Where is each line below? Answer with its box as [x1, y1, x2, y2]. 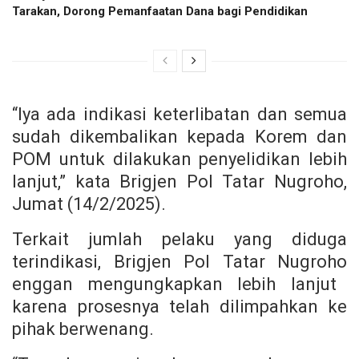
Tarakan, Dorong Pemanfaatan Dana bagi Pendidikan [12, 3, 308, 18]
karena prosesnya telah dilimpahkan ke [12, 296, 347, 317]
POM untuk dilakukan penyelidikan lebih [12, 148, 347, 169]
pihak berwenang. [12, 318, 154, 339]
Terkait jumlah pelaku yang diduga [12, 228, 347, 249]
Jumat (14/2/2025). [12, 193, 166, 214]
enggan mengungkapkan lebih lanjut [12, 273, 337, 294]
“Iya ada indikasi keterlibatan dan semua [12, 103, 347, 124]
